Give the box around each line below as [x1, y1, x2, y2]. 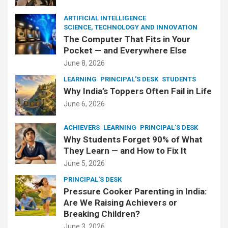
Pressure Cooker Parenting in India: [64, 186, 207, 196]
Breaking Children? [64, 208, 140, 219]
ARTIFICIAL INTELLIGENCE [64, 14, 146, 22]
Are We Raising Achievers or [64, 197, 177, 208]
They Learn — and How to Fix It [64, 145, 187, 156]
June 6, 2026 [64, 99, 105, 108]
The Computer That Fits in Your [64, 34, 190, 44]
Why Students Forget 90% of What [64, 134, 203, 145]
